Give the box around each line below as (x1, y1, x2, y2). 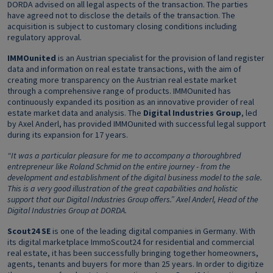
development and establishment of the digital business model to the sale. (7, 172, 262, 183)
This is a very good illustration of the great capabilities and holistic (7, 183, 238, 194)
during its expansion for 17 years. (7, 129, 130, 140)
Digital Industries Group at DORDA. (7, 205, 127, 216)
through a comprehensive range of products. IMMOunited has (7, 85, 231, 96)
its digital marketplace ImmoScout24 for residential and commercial (7, 236, 254, 247)
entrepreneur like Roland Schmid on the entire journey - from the (7, 161, 230, 172)
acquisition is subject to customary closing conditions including (7, 21, 237, 32)
